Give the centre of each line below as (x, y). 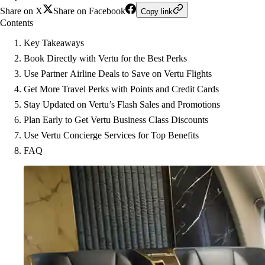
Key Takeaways (54, 43)
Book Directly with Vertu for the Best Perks (105, 58)
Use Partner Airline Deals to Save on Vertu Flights (118, 74)
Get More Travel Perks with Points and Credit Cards (121, 89)
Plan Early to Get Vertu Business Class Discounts (116, 120)
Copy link (157, 12)
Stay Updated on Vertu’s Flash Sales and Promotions (122, 104)
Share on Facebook (89, 11)
